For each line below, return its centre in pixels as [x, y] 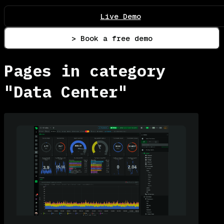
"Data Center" [66, 92]
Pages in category [85, 71]
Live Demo [120, 16]
